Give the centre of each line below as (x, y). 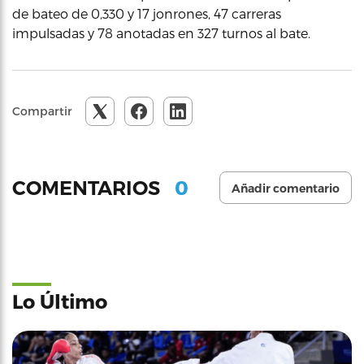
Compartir (42, 111)
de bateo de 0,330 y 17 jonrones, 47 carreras (147, 13)
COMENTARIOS (89, 188)
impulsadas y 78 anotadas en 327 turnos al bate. (161, 33)
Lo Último (60, 301)
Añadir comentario (286, 188)
